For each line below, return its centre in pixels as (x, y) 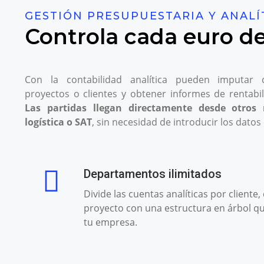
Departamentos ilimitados (153, 174)
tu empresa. (110, 222)
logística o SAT (58, 122)
